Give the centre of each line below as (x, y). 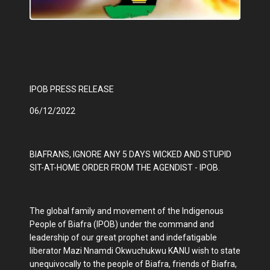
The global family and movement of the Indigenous (127, 211)
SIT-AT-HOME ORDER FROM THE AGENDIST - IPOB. (126, 168)
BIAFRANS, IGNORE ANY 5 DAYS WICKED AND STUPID (130, 155)
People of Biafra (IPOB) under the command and (122, 224)
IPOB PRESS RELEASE (73, 89)
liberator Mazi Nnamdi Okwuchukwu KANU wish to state (135, 251)
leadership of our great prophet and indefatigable (123, 238)
